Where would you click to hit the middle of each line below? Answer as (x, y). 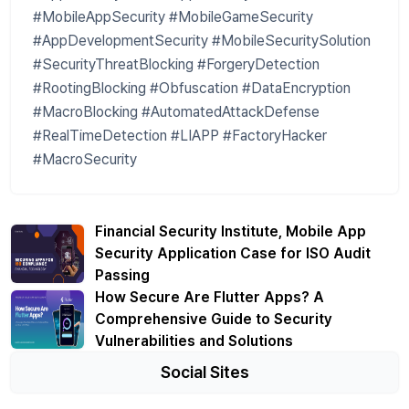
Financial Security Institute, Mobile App (231, 231)
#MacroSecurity (85, 159)
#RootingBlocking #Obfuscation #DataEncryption (192, 88)
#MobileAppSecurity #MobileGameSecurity (173, 16)
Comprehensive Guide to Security (214, 319)
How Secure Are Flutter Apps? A (210, 297)
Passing (122, 275)
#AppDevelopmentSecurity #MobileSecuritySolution (202, 40)
